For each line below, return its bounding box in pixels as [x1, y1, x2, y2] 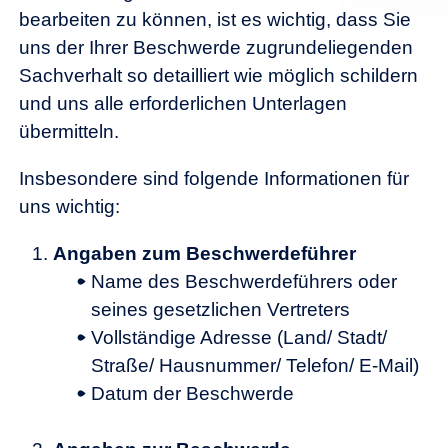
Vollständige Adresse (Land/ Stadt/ [91, 326, 388, 348]
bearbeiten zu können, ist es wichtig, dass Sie [19, 8, 411, 30]
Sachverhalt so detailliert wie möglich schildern [19, 64, 418, 86]
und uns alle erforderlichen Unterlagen [19, 92, 347, 114]
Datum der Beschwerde [91, 382, 295, 404]
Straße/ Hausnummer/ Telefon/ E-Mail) [91, 354, 420, 376]
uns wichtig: [19, 195, 120, 217]
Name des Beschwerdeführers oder [91, 270, 398, 292]
